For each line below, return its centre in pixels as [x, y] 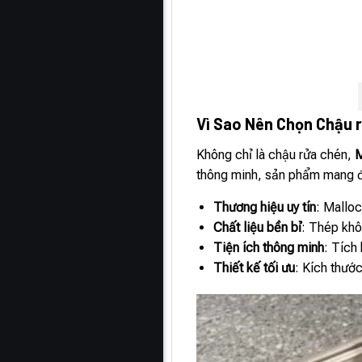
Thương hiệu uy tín [265, 207]
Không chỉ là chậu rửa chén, [276, 154]
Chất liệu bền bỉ [258, 227]
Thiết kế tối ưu [255, 267]
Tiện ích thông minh [269, 247]
